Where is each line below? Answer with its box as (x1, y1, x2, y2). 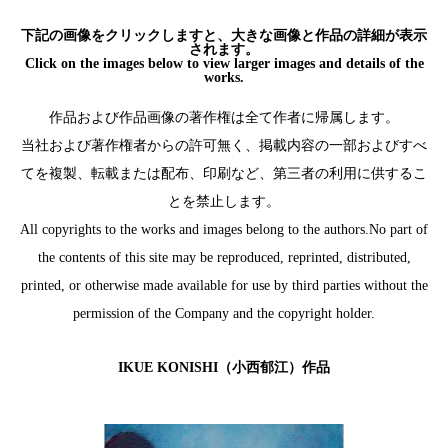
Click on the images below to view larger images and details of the (24, 56, 424, 71)
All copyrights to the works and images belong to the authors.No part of (20, 221, 428, 237)
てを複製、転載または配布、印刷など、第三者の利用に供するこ (21, 165, 427, 181)
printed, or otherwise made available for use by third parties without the (20, 277, 428, 293)
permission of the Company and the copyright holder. (73, 305, 375, 321)
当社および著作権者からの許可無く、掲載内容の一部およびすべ (21, 137, 427, 153)
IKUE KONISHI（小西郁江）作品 (118, 359, 330, 375)
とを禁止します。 (168, 193, 280, 209)
